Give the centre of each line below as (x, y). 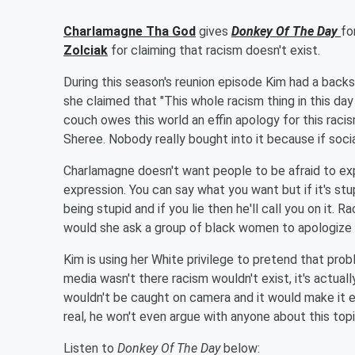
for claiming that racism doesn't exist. (217, 50)
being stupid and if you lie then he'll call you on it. (200, 209)
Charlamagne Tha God (130, 31)
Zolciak (86, 50)
